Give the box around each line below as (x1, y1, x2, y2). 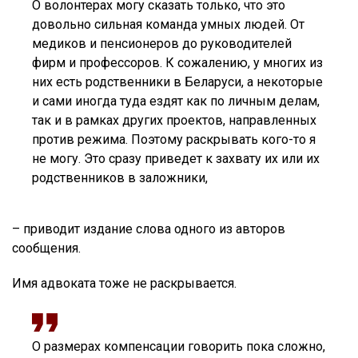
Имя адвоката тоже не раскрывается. (12, 276, 237, 292)
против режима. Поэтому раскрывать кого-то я (32, 132, 316, 148)
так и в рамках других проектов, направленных (32, 113, 316, 129)
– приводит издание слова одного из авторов (12, 221, 285, 237)
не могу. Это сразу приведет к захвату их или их (32, 151, 320, 167)
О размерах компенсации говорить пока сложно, (32, 339, 325, 355)
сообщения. (12, 241, 81, 257)
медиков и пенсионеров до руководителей (32, 36, 292, 52)
